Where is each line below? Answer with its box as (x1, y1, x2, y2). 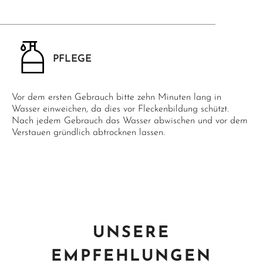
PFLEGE (53, 54, 92, 64)
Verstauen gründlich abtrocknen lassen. (12, 128, 165, 137)
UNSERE (93, 225, 170, 241)
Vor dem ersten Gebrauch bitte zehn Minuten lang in (12, 93, 221, 102)
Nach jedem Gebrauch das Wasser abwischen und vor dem (12, 116, 248, 126)
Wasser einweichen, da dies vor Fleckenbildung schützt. (12, 104, 229, 114)
